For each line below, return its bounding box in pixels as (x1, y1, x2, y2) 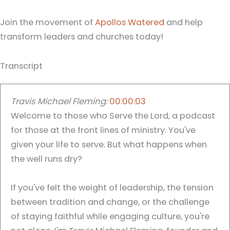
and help (164, 16, 203, 28)
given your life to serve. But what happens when (11, 138, 207, 150)
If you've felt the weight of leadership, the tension (11, 182, 214, 194)
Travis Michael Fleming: (11, 95, 107, 107)
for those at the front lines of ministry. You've (11, 124, 196, 136)
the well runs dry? (11, 152, 82, 165)
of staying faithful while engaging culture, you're (11, 210, 209, 223)
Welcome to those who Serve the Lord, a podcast (11, 109, 215, 122)
